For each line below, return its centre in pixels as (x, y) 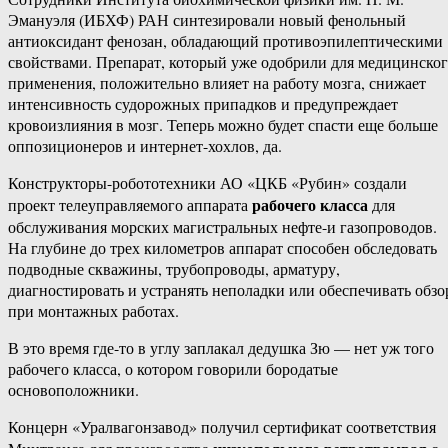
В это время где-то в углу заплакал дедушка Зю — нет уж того (221, 348)
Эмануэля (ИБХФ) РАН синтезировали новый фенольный (207, 20)
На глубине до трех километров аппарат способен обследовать (222, 248)
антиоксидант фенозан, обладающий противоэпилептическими (225, 41)
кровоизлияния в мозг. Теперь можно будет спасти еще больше (223, 125)
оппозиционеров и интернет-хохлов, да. (145, 146)
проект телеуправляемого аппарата (130, 205)
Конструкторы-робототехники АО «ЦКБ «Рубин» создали (207, 183)
